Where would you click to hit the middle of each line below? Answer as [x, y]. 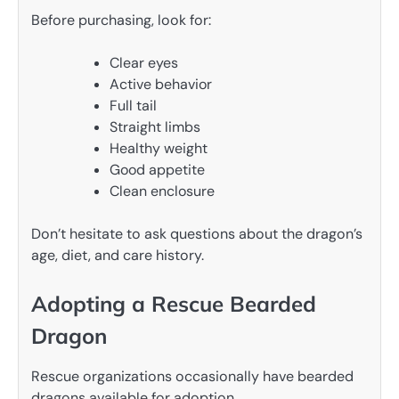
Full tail [133, 105]
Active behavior [161, 84]
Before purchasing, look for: [121, 20]
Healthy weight [159, 148]
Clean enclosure [162, 191]
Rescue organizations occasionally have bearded [192, 376]
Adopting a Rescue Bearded [174, 303]
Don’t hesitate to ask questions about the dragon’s [197, 233]
